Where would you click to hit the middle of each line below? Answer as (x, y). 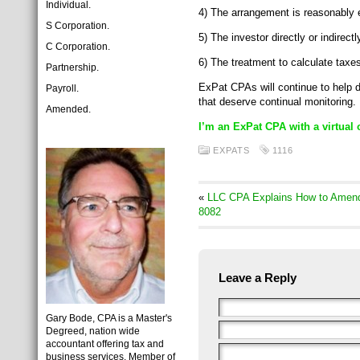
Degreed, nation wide (93, 331)
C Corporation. (78, 47)
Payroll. (62, 88)
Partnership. (72, 67)
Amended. (68, 109)
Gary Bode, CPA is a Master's (109, 318)
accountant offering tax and (105, 344)
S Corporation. (78, 26)
